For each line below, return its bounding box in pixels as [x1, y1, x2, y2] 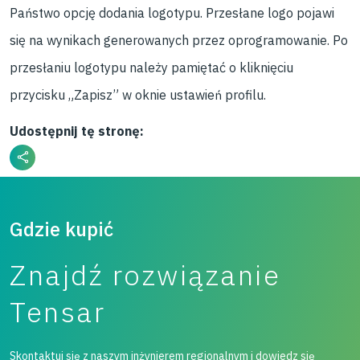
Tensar [10, 293, 105, 330]
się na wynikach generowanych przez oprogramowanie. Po [10, 32, 348, 48]
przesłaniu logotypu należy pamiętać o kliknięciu [10, 59, 293, 76]
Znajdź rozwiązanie [10, 256, 280, 293]
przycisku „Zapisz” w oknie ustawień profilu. [10, 87, 266, 103]
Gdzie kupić [10, 216, 113, 242]
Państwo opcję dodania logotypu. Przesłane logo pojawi [10, 5, 334, 21]
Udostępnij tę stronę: [10, 123, 144, 139]
